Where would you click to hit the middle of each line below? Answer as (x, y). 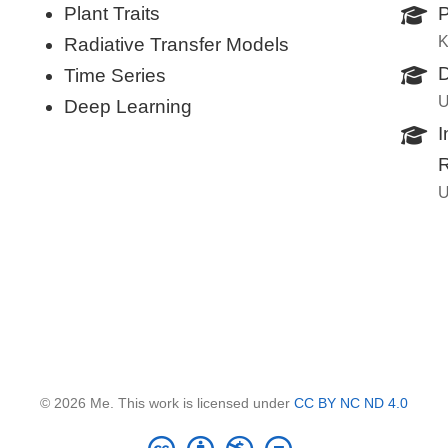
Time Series (115, 75)
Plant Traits (112, 13)
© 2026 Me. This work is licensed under (167, 403)
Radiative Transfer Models (176, 44)
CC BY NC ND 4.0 (351, 403)
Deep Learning (128, 106)
